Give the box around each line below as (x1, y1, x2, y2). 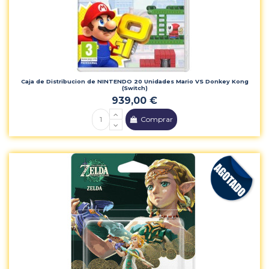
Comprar (141, 115, 174, 124)
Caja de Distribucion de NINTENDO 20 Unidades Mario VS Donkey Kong (20, 77, 249, 85)
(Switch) (121, 84, 148, 91)
